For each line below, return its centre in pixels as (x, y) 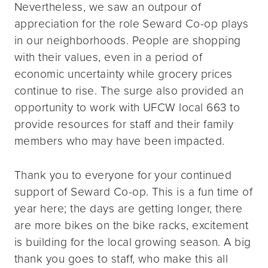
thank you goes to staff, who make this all (121, 258)
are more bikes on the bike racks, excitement (132, 224)
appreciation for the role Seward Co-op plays (132, 23)
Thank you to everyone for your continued (123, 174)
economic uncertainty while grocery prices (124, 73)
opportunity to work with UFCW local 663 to (127, 106)
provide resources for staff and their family (124, 123)
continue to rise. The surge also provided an (129, 90)
